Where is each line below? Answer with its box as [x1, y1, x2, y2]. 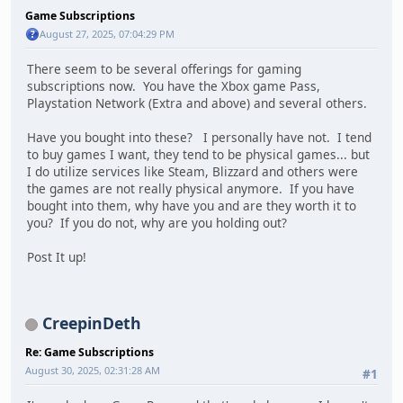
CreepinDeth [42, 311, 141, 334]
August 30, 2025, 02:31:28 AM [25, 363, 160, 377]
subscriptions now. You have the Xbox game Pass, [27, 77, 320, 95]
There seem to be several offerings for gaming [27, 60, 301, 78]
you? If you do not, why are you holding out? [27, 214, 287, 232]
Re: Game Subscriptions [25, 344, 154, 360]
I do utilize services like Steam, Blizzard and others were [27, 163, 358, 181]
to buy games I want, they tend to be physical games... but [27, 146, 370, 164]
